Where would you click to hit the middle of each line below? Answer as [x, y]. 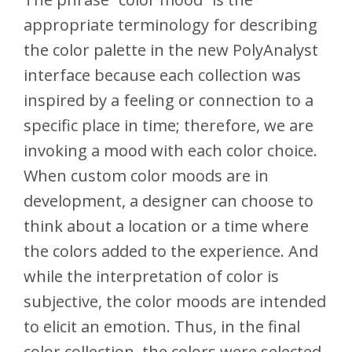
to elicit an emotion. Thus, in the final [162, 327]
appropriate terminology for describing [170, 25]
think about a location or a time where [166, 226]
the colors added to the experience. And [171, 251]
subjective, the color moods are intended [175, 302]
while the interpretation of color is [151, 277]
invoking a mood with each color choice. [170, 151]
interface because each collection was [162, 75]
